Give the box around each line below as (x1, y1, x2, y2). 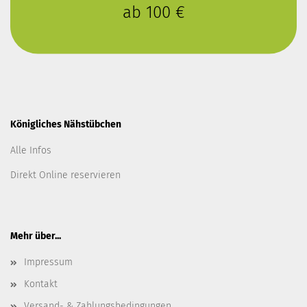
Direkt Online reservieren (10, 169, 121, 181)
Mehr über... (10, 230, 61, 242)
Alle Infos (10, 145, 51, 156)
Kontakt (24, 278, 58, 290)
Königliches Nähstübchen (10, 119, 121, 130)
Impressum (24, 256, 73, 268)
